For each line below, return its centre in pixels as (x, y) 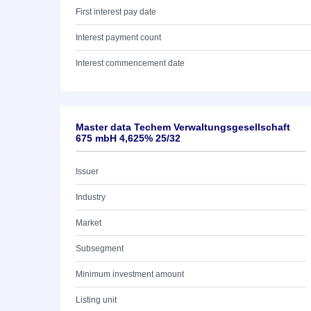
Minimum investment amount (130, 274)
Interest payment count (118, 37)
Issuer (87, 171)
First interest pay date (116, 12)
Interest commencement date (130, 63)
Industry (91, 197)
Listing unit (96, 300)
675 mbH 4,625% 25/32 (128, 138)
